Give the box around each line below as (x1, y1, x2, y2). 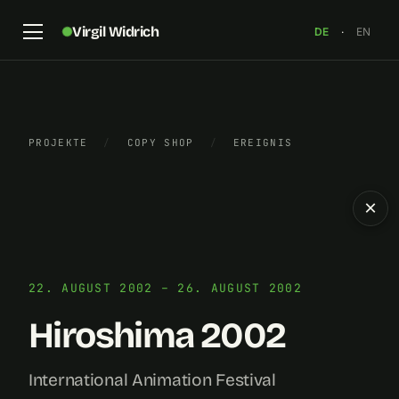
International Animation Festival (28, 370, 276, 390)
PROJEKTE (28, 136, 88, 149)
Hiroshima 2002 (28, 314, 286, 357)
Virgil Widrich (71, 22, 159, 40)
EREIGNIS (232, 136, 293, 149)
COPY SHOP (126, 136, 194, 149)
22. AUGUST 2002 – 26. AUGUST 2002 (28, 281, 302, 296)
